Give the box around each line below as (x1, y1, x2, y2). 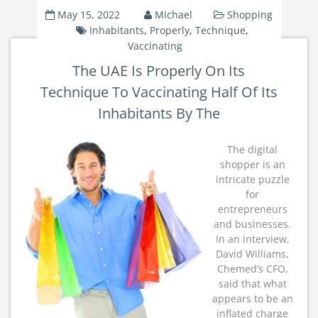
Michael (154, 8, 192, 21)
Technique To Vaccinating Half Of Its (40, 82, 278, 102)
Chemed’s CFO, (216, 262, 288, 275)
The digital (227, 143, 278, 156)
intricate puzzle (215, 172, 290, 186)
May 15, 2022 (57, 8, 120, 21)
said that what (218, 277, 287, 290)
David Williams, (216, 247, 289, 261)
